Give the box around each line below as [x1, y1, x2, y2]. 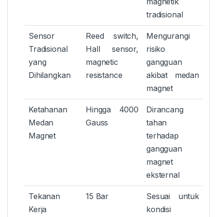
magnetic [86, 57, 118, 67]
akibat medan [146, 70, 199, 80]
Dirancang [146, 105, 184, 115]
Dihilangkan [29, 70, 71, 80]
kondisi [146, 204, 171, 215]
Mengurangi [146, 31, 190, 41]
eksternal [146, 170, 180, 180]
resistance [86, 70, 123, 80]
